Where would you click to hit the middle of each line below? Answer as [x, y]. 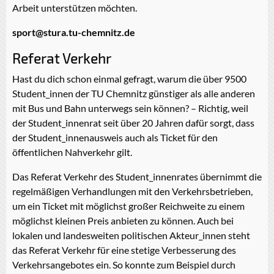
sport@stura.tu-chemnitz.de [74, 32]
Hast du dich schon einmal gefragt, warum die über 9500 [129, 78]
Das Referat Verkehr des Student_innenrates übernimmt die [137, 176]
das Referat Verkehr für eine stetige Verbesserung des [124, 250]
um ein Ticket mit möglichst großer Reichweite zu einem [128, 206]
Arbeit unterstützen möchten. [75, 7]
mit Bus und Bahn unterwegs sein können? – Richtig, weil [130, 108]
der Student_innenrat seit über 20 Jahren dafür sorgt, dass [133, 122]
